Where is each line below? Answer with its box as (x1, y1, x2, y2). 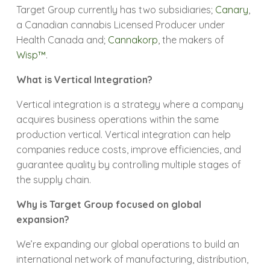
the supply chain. (16, 174, 92, 186)
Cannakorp (108, 34, 159, 46)
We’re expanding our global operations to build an (16, 238, 240, 251)
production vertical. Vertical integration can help (16, 128, 231, 141)
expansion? (16, 213, 70, 226)
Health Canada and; (16, 34, 108, 46)
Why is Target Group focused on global (16, 198, 202, 211)
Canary (215, 4, 249, 16)
